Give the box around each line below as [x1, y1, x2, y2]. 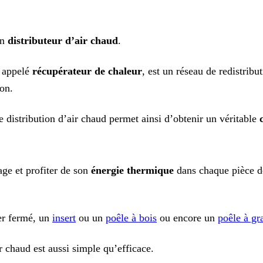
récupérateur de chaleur [32, 65, 142, 77]
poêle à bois [106, 212, 157, 224]
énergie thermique [91, 164, 174, 177]
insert [52, 212, 76, 224]
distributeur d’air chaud [8, 35, 118, 47]
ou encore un [157, 212, 218, 224]
